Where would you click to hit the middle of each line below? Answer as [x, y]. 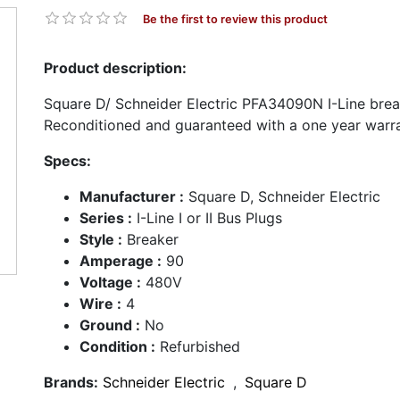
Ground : [110, 325]
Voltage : [110, 282]
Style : [101, 239]
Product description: [115, 68]
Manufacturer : [132, 196]
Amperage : [121, 261]
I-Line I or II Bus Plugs [207, 218]
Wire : [100, 304]
